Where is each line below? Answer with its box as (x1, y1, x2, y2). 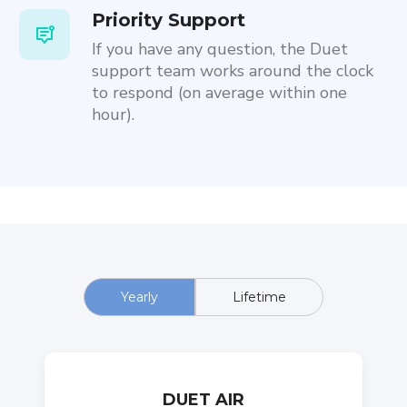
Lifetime (233, 289, 286, 305)
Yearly (121, 289, 158, 305)
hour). (91, 104, 134, 125)
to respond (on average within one (91, 82, 347, 104)
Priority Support (91, 9, 245, 31)
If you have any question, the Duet (91, 38, 348, 60)
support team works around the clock (91, 60, 373, 82)
